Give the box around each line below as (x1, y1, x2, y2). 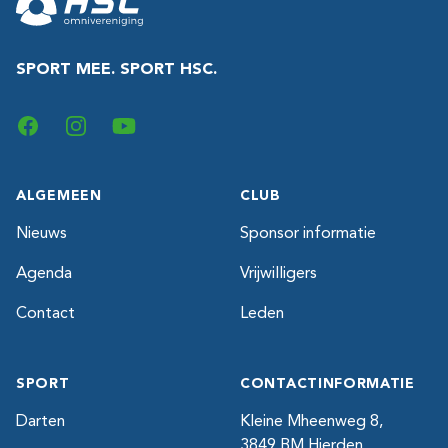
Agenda (16, 266, 72, 282)
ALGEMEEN (16, 189, 102, 203)
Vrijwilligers (240, 266, 317, 282)
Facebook (15, 117, 87, 133)
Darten (16, 414, 65, 430)
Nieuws (16, 226, 67, 242)
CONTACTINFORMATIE (240, 377, 415, 391)
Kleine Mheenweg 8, (240, 414, 383, 430)
